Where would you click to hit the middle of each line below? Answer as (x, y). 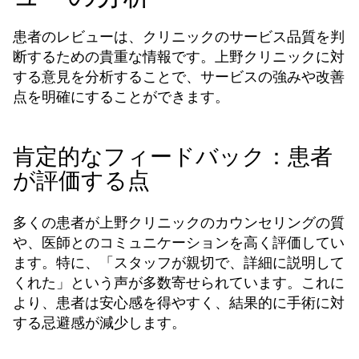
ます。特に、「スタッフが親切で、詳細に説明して (179, 262)
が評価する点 (81, 181)
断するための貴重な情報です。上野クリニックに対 (179, 56)
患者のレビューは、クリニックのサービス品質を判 (179, 36)
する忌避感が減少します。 (99, 323)
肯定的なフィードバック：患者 (173, 157)
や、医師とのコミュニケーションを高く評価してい (179, 242)
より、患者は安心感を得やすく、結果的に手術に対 (179, 303)
